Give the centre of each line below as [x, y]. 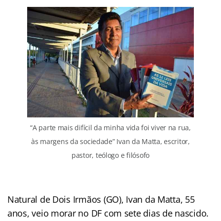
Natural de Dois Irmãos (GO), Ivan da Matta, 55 [101, 200]
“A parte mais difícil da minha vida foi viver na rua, [110, 128]
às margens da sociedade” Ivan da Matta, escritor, [110, 142]
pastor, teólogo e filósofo [110, 155]
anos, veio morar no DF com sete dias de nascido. [108, 213]
